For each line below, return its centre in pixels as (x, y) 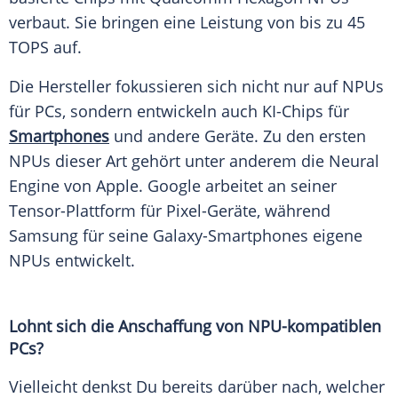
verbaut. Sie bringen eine (104, 23)
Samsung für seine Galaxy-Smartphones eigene (186, 236)
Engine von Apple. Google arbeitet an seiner (173, 186)
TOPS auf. (48, 48)
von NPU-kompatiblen (296, 326)
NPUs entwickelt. (74, 261)
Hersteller (75, 87)
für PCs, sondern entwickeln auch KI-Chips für (179, 111)
